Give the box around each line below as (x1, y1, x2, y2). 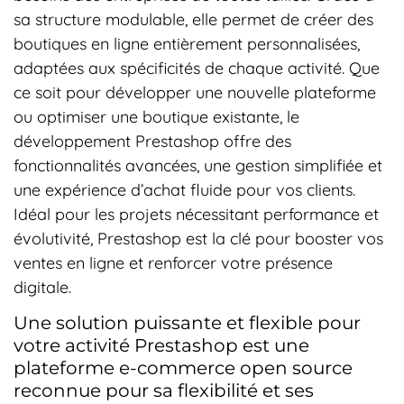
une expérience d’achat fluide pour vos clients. (14, 179, 355, 200)
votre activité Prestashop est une (14, 335, 309, 357)
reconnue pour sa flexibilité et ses (14, 380, 314, 402)
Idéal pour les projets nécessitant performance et (14, 204, 379, 225)
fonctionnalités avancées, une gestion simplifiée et (14, 155, 382, 176)
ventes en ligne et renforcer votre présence (14, 252, 333, 273)
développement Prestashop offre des (14, 131, 291, 151)
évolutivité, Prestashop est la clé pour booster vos (14, 228, 383, 249)
